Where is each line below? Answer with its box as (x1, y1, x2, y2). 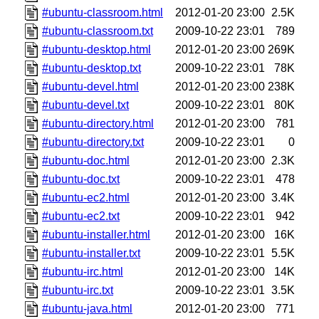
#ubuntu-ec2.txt (42, 209, 120, 222)
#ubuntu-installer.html (42, 228, 151, 241)
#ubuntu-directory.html (42, 117, 155, 130)
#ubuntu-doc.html (42, 154, 130, 167)
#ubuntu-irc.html (42, 265, 124, 278)
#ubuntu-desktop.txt (42, 61, 142, 74)
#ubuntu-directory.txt (42, 135, 145, 148)
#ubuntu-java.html (42, 302, 133, 315)
